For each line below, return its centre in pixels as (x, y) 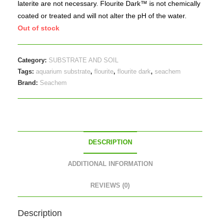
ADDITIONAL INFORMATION (110, 164)
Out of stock (39, 28)
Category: (33, 60)
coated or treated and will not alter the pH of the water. (102, 15)
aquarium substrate (63, 71)
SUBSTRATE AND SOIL (84, 60)
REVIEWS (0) (110, 185)
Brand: (29, 82)
